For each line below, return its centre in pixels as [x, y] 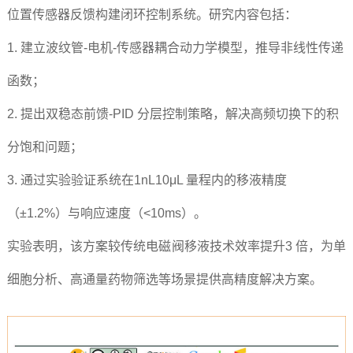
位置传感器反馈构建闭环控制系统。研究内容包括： [152, 15]
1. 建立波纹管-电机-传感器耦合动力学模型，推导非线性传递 [175, 48]
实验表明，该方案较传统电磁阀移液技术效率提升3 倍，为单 [176, 247]
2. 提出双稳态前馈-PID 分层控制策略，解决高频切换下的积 [173, 114]
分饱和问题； [45, 147]
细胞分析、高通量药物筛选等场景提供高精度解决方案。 [164, 280]
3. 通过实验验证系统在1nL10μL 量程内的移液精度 [147, 180]
